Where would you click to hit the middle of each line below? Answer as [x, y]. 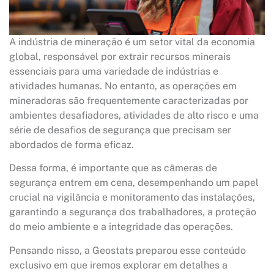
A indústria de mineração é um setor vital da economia [132, 42]
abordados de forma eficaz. [73, 145]
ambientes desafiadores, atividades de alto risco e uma [134, 115]
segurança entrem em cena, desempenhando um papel [134, 183]
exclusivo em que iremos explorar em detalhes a [118, 265]
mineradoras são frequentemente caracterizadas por [129, 101]
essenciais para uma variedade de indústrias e [114, 71]
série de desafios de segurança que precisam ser [120, 130]
